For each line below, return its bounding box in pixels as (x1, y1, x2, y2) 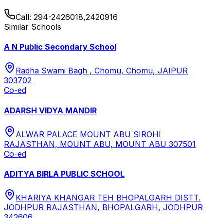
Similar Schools (4, 21, 61, 32)
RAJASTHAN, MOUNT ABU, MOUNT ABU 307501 (4, 139, 196, 149)
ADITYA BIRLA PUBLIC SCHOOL (4, 169, 125, 179)
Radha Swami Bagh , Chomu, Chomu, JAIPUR (16, 66, 188, 76)
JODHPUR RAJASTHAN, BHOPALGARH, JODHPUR (4, 202, 203, 213)
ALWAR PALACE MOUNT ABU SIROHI (16, 129, 161, 139)
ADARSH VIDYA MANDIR (4, 105, 97, 115)
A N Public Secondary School (4, 42, 116, 52)
